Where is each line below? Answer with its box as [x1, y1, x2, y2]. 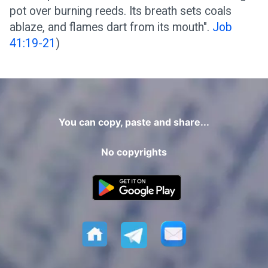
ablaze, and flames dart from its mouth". [10, 20, 212, 34]
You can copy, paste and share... [59, 115, 209, 128]
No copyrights [101, 145, 167, 158]
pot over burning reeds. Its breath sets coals [10, 4, 232, 18]
